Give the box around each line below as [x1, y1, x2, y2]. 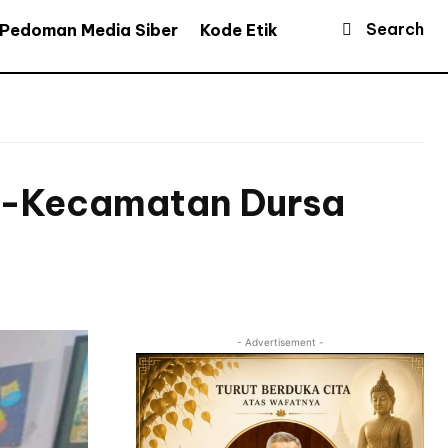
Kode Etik [200, 19, 278, 40]
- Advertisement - [236, 336, 324, 349]
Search [366, 19, 424, 40]
